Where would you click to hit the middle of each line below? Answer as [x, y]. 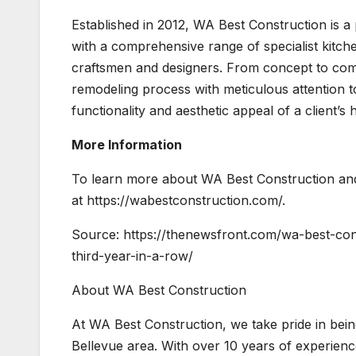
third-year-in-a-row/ [132, 256]
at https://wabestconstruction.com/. [178, 201]
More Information [127, 145]
